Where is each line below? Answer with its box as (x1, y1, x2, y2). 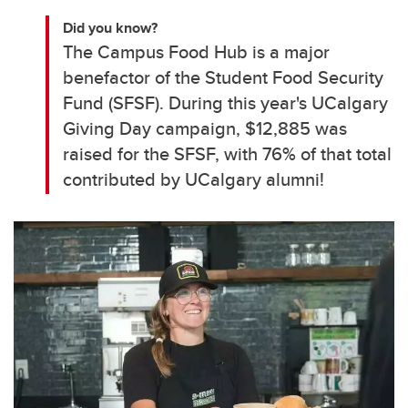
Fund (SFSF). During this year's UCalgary (63, 89, 389, 117)
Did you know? (63, 17, 162, 39)
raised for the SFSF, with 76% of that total (63, 140, 393, 168)
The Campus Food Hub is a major (63, 38, 331, 66)
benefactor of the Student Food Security (63, 64, 384, 91)
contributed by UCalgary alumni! (63, 166, 325, 193)
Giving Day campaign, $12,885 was (63, 115, 348, 142)
